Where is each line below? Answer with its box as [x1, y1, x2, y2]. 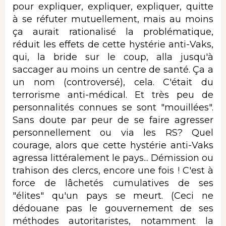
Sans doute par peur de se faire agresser [13, 114, 213, 126]
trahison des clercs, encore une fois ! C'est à [13, 164, 213, 176]
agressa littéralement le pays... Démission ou [13, 152, 213, 163]
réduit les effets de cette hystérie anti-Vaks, [13, 38, 213, 50]
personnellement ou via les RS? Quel [13, 127, 213, 138]
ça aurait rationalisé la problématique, [13, 26, 213, 37]
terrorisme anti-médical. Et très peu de [13, 89, 213, 100]
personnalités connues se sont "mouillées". [13, 101, 213, 113]
